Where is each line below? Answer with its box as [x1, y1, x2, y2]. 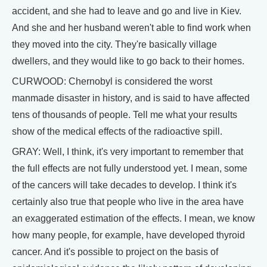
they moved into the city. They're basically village [12, 39, 217, 49]
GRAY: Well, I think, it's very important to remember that [12, 147, 243, 157]
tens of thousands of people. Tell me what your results [12, 110, 237, 120]
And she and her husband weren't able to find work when [12, 23, 251, 33]
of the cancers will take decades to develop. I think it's [12, 180, 237, 190]
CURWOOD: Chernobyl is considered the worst [12, 76, 212, 86]
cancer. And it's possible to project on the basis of [12, 247, 218, 257]
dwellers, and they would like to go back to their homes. [12, 56, 244, 66]
